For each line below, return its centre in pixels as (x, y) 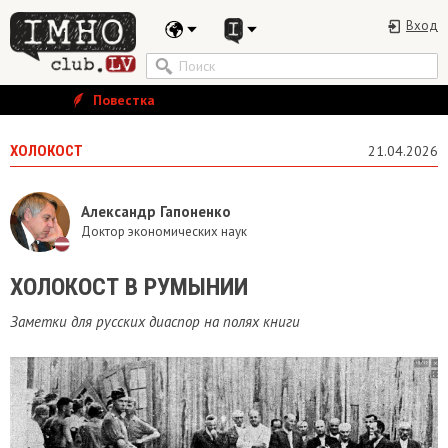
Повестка (122, 100)
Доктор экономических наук (164, 231)
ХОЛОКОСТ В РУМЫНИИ (129, 287)
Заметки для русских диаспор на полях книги (155, 321)
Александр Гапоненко (156, 211)
